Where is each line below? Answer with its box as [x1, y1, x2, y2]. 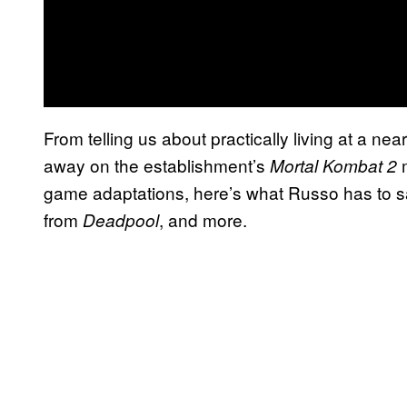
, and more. [159, 206, 247, 232]
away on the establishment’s [44, 152, 270, 177]
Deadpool [83, 207, 159, 232]
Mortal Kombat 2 [270, 153, 402, 177]
